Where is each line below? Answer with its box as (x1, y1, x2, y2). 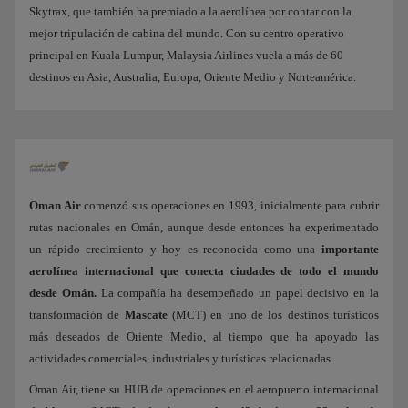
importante (321, 241, 379, 256)
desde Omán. (29, 285, 97, 300)
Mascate (124, 307, 168, 321)
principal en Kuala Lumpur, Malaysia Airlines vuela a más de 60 (29, 48, 343, 63)
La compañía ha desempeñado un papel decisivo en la (96, 285, 380, 300)
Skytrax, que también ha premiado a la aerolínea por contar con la (29, 5, 352, 19)
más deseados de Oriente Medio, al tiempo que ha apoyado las (29, 329, 379, 343)
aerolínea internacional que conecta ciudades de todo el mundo (29, 263, 379, 278)
